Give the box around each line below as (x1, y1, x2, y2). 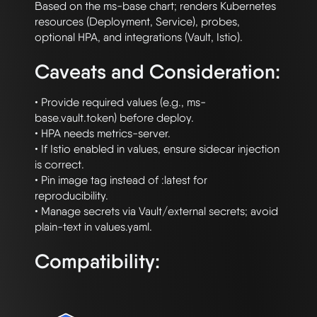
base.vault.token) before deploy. (35, 111, 194, 125)
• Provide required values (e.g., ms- (35, 96, 206, 110)
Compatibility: (35, 249, 160, 274)
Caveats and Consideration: (35, 59, 280, 84)
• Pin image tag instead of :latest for (35, 173, 207, 188)
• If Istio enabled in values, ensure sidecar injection (35, 142, 279, 156)
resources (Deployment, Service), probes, (35, 15, 240, 29)
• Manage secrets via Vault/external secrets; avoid (35, 204, 278, 219)
